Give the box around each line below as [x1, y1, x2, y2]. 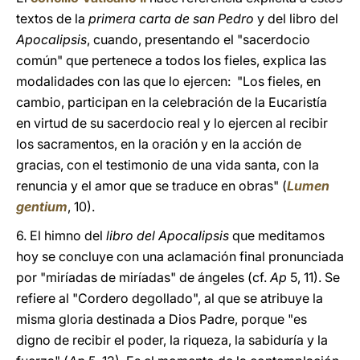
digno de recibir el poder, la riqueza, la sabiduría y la [16, 332, 328, 348]
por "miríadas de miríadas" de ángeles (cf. [16, 269, 267, 285]
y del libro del [254, 10, 338, 27]
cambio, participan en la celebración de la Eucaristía [16, 94, 327, 110]
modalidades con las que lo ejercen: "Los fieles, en [16, 73, 321, 89]
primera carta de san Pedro [88, 10, 254, 27]
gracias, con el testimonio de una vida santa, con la [16, 157, 319, 173]
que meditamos [229, 227, 325, 243]
